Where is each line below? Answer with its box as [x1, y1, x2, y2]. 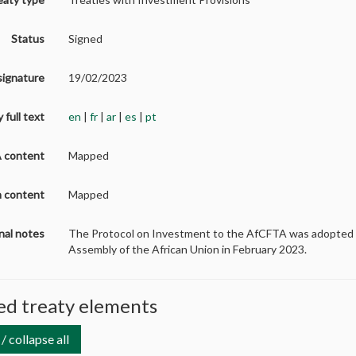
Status [11, 31, 45, 45]
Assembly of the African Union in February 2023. [68, 242, 308, 256]
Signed [68, 31, 103, 45]
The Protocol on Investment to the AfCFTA [68, 226, 290, 240]
